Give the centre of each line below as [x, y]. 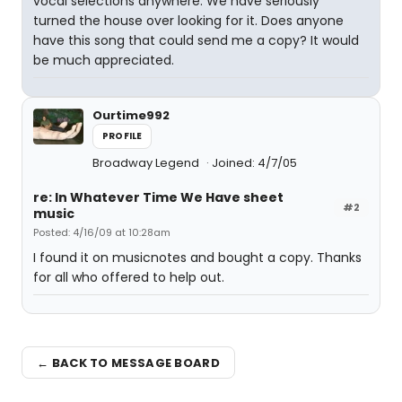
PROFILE [122, 136]
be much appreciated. [104, 60]
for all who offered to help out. [129, 277]
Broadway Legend [147, 163]
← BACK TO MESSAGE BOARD [128, 363]
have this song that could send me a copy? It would [196, 40]
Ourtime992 [131, 115]
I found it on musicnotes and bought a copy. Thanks [197, 258]
